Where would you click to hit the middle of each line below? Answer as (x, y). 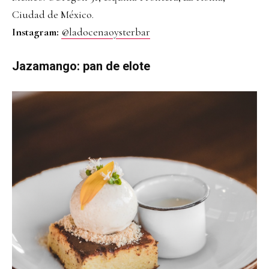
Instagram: (37, 32)
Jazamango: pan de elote (81, 66)
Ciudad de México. (53, 15)
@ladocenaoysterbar (106, 32)
